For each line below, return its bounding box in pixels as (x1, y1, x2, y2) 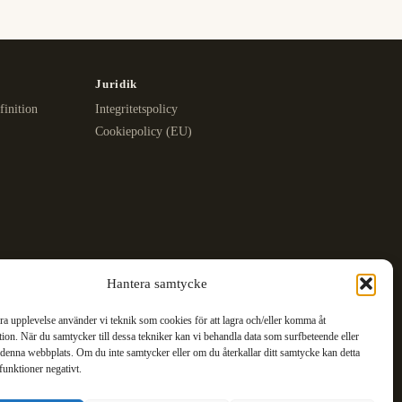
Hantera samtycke (106, 276, 207, 291)
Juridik (95, 77, 137, 92)
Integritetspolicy (95, 102, 179, 117)
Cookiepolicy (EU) (95, 125, 193, 139)
